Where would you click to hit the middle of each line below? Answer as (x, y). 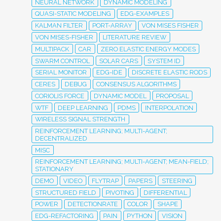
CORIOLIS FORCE (60, 96)
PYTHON (139, 216)
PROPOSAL (172, 96)
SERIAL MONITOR (61, 73)
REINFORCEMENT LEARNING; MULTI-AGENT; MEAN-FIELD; (122, 161)
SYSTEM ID (164, 61)
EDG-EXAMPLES (145, 14)
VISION (172, 216)
